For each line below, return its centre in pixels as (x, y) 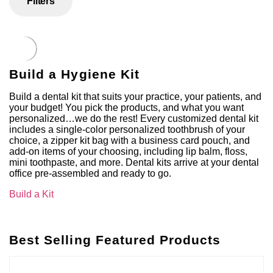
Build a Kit (31, 194)
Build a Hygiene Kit (74, 74)
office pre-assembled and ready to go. (90, 174)
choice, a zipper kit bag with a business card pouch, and (129, 141)
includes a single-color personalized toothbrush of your (127, 130)
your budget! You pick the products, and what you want (126, 108)
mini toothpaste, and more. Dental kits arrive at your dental (134, 163)
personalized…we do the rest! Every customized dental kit (134, 119)
